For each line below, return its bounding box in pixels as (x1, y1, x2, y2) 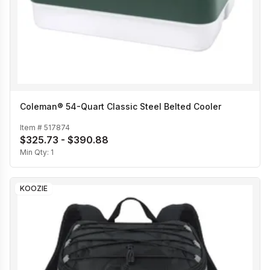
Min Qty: (20, 147, 51, 157)
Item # (20, 122, 44, 132)
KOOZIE (20, 183, 48, 193)
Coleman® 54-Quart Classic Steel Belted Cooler (20, 101, 221, 112)
